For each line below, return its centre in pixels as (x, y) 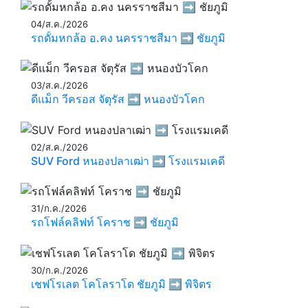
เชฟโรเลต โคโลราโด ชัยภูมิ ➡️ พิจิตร (121, 284)
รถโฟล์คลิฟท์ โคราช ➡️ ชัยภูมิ (105, 222)
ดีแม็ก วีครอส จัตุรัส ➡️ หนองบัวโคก (118, 99)
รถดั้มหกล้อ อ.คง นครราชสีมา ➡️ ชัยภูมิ (128, 37)
